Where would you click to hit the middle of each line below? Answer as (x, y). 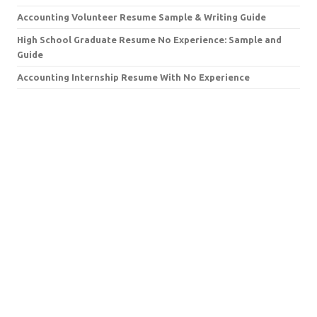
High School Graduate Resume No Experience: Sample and (149, 39)
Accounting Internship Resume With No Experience (133, 77)
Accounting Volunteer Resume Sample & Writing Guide (142, 17)
